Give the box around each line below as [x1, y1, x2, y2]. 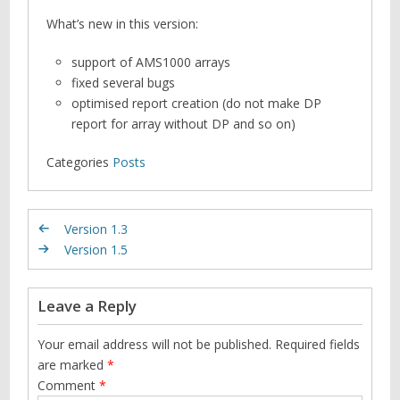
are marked [37, 355, 108, 373]
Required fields [275, 335, 361, 353]
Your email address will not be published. [37, 335, 272, 353]
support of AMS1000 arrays [71, 53, 231, 71]
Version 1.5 [64, 240, 129, 258]
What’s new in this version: [46, 14, 199, 32]
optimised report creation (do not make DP [71, 94, 322, 112]
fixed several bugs [71, 73, 176, 91]
